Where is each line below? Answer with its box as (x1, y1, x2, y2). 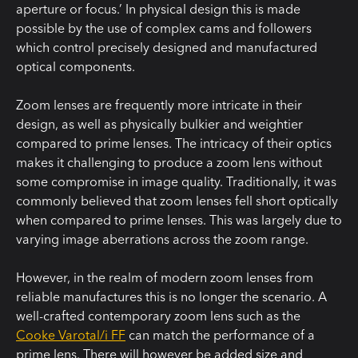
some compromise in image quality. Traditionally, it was (16, 173, 336, 190)
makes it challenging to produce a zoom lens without (16, 154, 322, 171)
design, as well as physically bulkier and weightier (16, 116, 303, 133)
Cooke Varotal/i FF (16, 327, 125, 344)
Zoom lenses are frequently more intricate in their (16, 97, 302, 113)
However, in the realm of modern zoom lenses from (16, 269, 313, 286)
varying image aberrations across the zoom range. (16, 231, 308, 248)
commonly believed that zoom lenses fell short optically (16, 193, 338, 209)
